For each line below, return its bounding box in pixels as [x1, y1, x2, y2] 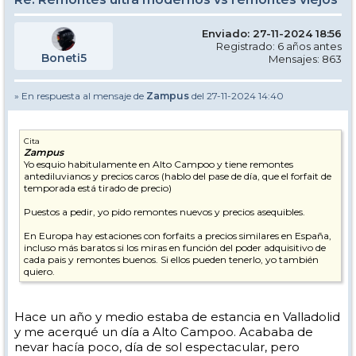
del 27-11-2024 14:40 [189, 89, 284, 102]
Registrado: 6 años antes [216, 39, 342, 52]
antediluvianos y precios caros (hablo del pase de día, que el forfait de [24, 169, 331, 182]
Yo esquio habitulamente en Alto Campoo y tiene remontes [24, 157, 293, 170]
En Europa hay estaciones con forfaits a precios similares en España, [24, 229, 331, 242]
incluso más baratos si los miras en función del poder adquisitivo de [24, 241, 326, 253]
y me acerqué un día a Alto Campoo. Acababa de [14, 323, 313, 339]
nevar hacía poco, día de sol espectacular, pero [14, 339, 300, 354]
